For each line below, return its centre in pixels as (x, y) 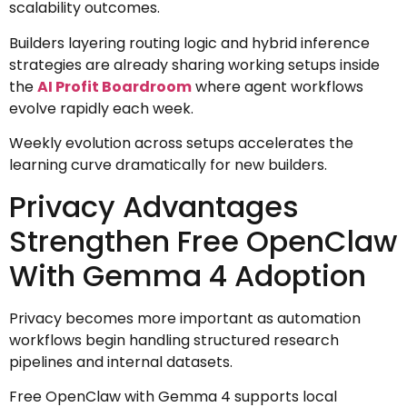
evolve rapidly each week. (101, 108)
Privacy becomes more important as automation (185, 318)
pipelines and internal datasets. (121, 362)
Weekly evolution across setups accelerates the (181, 144)
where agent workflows (278, 86)
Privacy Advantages (154, 206)
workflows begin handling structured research (174, 340)
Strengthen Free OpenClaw (203, 241)
